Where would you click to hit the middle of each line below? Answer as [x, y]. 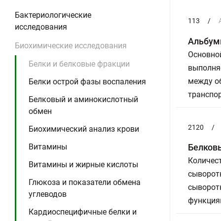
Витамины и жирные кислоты [83, 165]
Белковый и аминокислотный [83, 99]
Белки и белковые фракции [79, 64]
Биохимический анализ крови [84, 129]
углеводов [48, 194]
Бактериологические [53, 15]
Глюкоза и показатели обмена [85, 182]
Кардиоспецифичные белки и [83, 212]
